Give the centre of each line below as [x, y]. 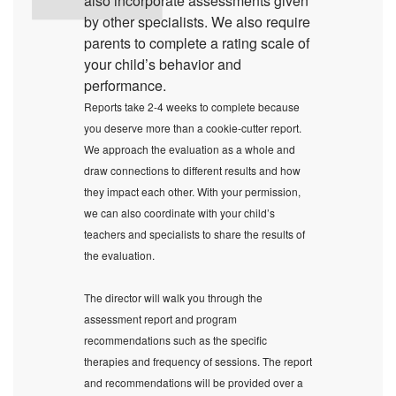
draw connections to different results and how [192, 170]
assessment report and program [160, 319]
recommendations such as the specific [175, 340]
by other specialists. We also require [197, 22]
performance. [125, 85]
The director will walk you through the [173, 297]
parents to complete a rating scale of [197, 43]
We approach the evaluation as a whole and [190, 149]
